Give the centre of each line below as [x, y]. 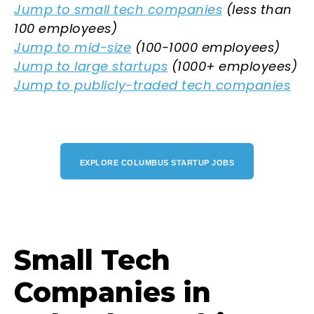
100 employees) [66, 28]
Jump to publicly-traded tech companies [152, 85]
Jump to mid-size [73, 47]
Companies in [112, 292]
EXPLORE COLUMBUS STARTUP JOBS [157, 163]
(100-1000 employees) [206, 47]
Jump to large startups [91, 66]
